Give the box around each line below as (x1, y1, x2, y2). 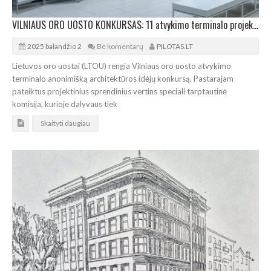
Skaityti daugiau (41, 119, 90, 128)
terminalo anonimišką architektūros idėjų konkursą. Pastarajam (12, 74, 233, 84)
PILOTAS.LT (157, 42, 193, 51)
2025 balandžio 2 (27, 42, 82, 51)
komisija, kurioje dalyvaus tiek (12, 99, 117, 109)
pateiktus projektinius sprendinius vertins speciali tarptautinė (12, 87, 227, 97)
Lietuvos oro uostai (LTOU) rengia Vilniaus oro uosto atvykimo (12, 61, 231, 71)
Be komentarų (97, 42, 143, 51)
